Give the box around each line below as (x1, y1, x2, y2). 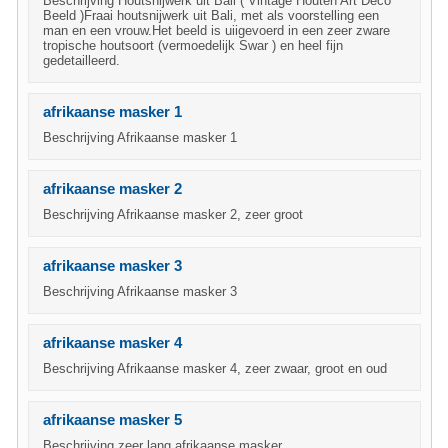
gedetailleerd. (43, 53, 120, 68)
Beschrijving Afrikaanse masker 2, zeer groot (43, 207, 303, 222)
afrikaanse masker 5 (43, 412, 182, 428)
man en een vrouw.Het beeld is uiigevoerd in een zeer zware (43, 23, 390, 38)
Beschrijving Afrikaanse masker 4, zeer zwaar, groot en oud (43, 361, 387, 376)
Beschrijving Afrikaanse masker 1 (43, 130, 237, 145)
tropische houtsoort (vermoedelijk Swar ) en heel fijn (43, 38, 343, 53)
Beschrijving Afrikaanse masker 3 (43, 284, 237, 299)
